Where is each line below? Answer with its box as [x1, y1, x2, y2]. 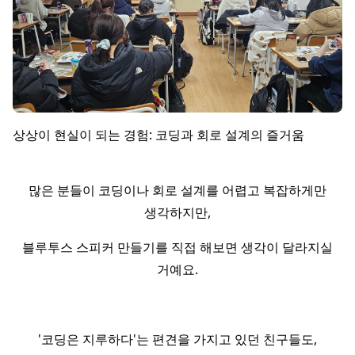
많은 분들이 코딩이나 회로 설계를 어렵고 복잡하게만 [29, 181, 326, 200]
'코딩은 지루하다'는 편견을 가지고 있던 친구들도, [38, 330, 317, 349]
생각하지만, [144, 204, 211, 222]
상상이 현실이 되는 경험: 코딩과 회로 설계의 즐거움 [13, 126, 304, 144]
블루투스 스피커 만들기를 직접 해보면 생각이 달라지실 [22, 239, 333, 257]
